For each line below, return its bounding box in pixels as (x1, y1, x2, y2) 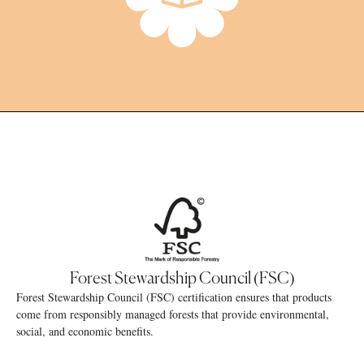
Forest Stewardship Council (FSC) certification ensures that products (16, 289, 331, 305)
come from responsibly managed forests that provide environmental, (16, 306, 329, 322)
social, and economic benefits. (16, 323, 154, 339)
